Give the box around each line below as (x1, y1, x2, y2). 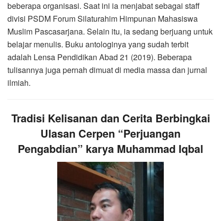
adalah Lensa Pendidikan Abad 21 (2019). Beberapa (7, 51, 192, 63)
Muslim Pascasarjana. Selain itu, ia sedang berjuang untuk (7, 26, 213, 37)
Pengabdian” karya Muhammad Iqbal (18, 141, 203, 157)
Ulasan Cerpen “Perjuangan (40, 126, 181, 142)
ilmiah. (7, 77, 31, 89)
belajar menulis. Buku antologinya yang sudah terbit (7, 38, 188, 50)
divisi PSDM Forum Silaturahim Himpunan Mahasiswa (7, 13, 198, 25)
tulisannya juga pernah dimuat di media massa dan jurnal (7, 64, 207, 76)
